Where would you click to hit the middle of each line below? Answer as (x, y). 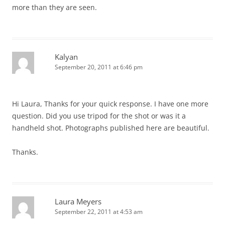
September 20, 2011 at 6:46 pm (99, 67)
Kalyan (66, 57)
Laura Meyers (78, 201)
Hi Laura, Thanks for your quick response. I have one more (110, 104)
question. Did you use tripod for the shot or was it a (99, 116)
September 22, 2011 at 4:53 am (99, 212)
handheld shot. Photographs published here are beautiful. (111, 128)
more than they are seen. (54, 7)
